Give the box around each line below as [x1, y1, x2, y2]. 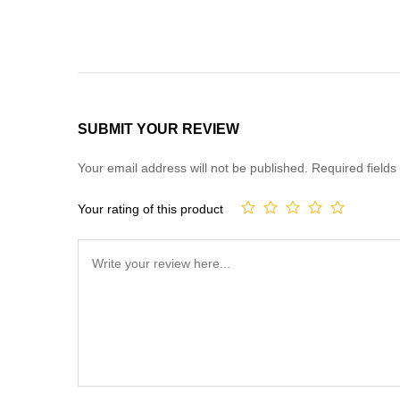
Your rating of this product [78, 201, 223, 216]
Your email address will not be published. [78, 161, 308, 175]
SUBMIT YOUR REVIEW [78, 121, 239, 137]
